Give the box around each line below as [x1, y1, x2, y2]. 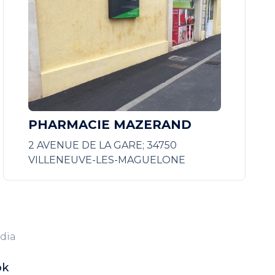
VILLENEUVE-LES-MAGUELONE [28, 154, 185, 166]
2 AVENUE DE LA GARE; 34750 [28, 139, 177, 151]
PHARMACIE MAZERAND [28, 117, 192, 132]
